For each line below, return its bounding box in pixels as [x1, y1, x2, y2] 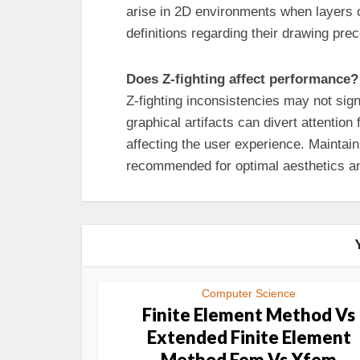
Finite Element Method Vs [142, 304, 355, 325]
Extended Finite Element [146, 326, 351, 348]
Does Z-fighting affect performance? [126, 72, 358, 87]
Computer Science [202, 287, 296, 300]
